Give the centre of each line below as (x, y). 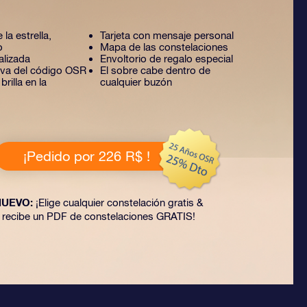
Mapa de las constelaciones (164, 47)
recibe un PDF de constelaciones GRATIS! (98, 216)
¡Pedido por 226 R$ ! (86, 156)
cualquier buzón (136, 82)
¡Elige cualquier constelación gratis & (118, 202)
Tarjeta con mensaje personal (167, 35)
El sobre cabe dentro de (155, 70)
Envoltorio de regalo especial (167, 59)
